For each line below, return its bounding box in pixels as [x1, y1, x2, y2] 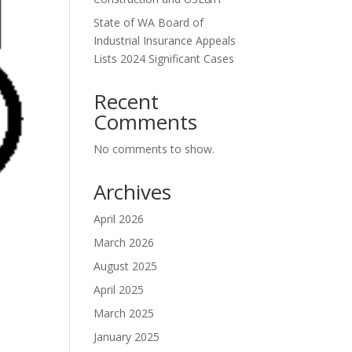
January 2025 [93, 329, 160, 344]
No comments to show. [93, 141, 215, 156]
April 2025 [93, 282, 145, 297]
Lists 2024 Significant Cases [93, 51, 235, 66]
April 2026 [93, 211, 145, 226]
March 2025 [93, 306, 155, 321]
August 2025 [93, 258, 158, 273]
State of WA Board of [93, 15, 204, 30]
